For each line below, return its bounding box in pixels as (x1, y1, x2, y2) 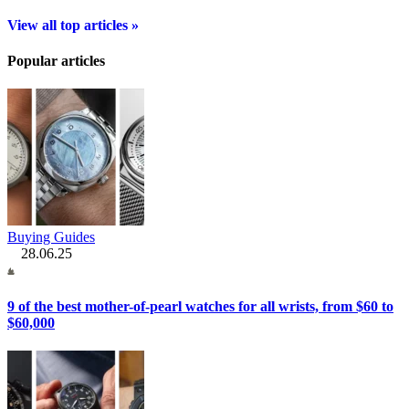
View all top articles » (7, 16, 139, 33)
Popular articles (7, 52, 105, 68)
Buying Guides (7, 229, 95, 246)
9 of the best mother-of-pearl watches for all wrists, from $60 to (7, 298, 393, 314)
